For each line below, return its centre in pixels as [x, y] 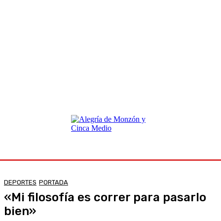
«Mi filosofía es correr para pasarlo [105, 197]
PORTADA [54, 182]
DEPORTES [20, 182]
